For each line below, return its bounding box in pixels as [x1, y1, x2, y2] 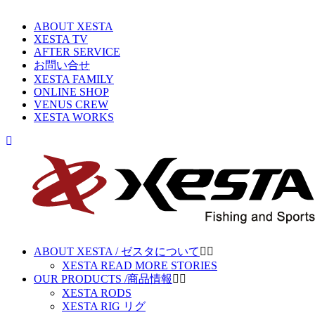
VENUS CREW [34, 98, 108, 110]
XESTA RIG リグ [62, 300, 146, 312]
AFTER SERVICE [34, 46, 120, 58]
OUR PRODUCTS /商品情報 [34, 273, 172, 285]
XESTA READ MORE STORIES [62, 259, 217, 271]
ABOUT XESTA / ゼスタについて [34, 245, 200, 257]
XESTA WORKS [34, 111, 114, 123]
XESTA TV [34, 33, 88, 45]
